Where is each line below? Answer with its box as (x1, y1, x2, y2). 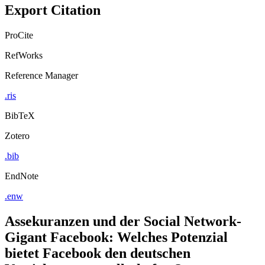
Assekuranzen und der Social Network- (5, 213, 241, 229)
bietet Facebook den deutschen (5, 245, 190, 261)
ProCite (5, 30, 33, 40)
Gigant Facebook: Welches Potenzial (5, 229, 228, 245)
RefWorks (5, 50, 43, 60)
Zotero (5, 130, 30, 141)
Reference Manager (5, 70, 78, 80)
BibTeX (5, 110, 35, 121)
